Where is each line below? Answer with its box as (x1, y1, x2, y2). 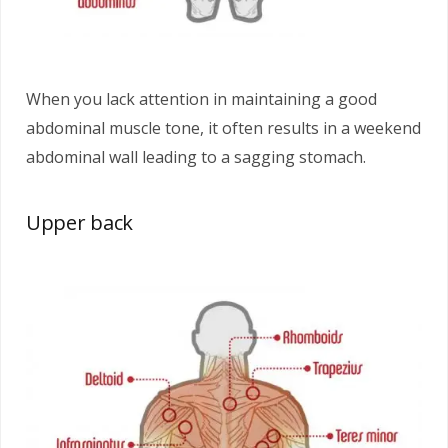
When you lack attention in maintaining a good (26, 87, 377, 110)
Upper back (26, 208, 133, 236)
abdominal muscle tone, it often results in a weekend (26, 116, 421, 139)
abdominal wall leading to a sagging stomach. (26, 145, 366, 168)
